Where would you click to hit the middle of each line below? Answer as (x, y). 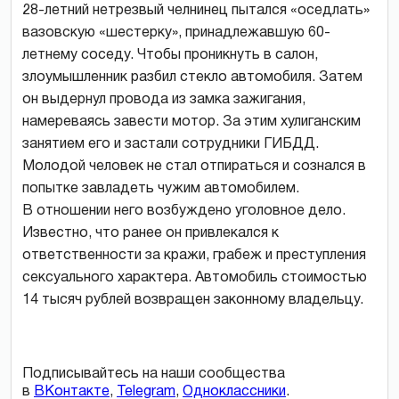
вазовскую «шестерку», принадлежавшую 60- (176, 33)
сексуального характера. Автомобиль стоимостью (195, 277)
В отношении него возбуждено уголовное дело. (184, 211)
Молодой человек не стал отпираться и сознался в (194, 166)
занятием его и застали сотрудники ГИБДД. (171, 144)
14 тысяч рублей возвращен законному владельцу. (193, 300)
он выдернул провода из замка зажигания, (164, 99)
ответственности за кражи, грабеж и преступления (194, 255)
